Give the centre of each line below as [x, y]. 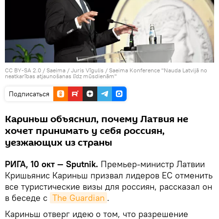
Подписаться [29, 94]
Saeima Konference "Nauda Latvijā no [158, 70]
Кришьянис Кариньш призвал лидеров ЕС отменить [109, 175]
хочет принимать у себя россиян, [85, 131]
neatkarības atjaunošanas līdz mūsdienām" [61, 76]
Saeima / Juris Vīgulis [75, 70]
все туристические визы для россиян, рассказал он [109, 186]
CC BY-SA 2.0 [23, 70]
